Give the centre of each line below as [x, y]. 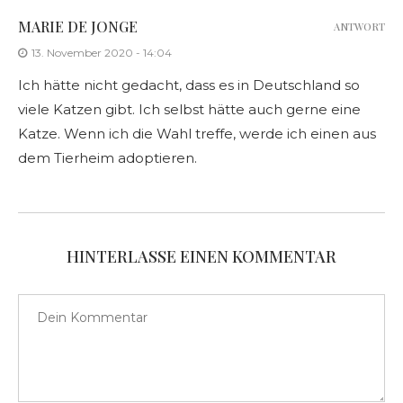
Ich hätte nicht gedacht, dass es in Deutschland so [189, 85]
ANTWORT [359, 27]
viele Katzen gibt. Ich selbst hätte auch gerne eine [189, 110]
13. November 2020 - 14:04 [102, 53]
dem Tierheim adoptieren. [107, 158]
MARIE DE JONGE [78, 27]
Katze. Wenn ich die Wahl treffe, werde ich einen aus [197, 134]
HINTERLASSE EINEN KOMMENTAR [201, 257]
